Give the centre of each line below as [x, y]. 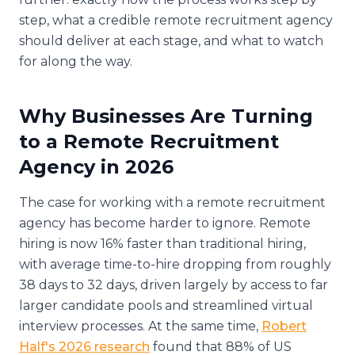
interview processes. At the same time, [140, 326]
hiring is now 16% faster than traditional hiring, [162, 243]
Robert [284, 326]
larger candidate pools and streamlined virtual [166, 305]
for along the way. [76, 61]
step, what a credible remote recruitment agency [176, 20]
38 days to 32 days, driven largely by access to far [174, 284]
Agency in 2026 [96, 166]
